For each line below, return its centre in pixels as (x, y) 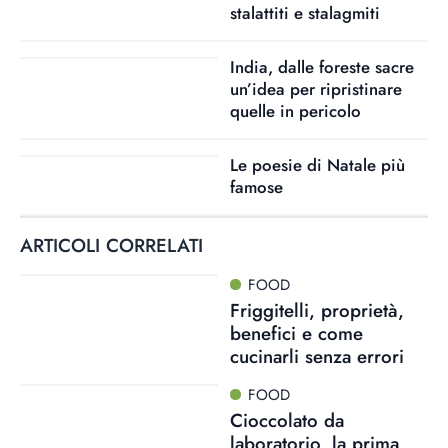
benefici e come (296, 333)
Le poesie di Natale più (317, 165)
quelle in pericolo (295, 111)
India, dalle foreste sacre (321, 67)
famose (256, 187)
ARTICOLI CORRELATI (111, 245)
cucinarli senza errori (316, 356)
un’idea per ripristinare (315, 89)
